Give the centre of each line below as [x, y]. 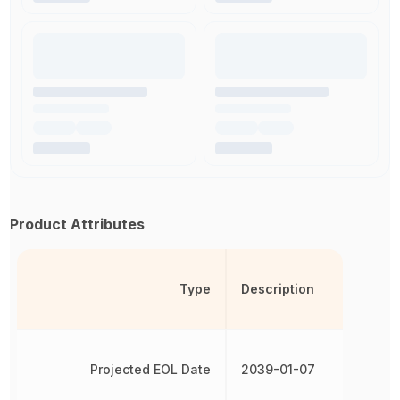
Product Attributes [78, 224]
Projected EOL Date [150, 369]
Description [277, 289]
